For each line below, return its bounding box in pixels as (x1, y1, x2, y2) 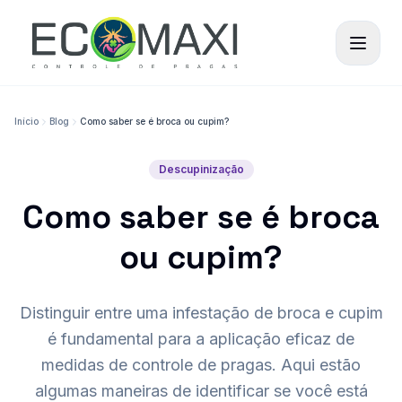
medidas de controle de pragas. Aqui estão (41, 355, 361, 374)
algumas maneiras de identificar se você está (34, 381, 368, 400)
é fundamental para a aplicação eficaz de (48, 329, 354, 348)
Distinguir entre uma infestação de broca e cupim (19, 303, 383, 322)
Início (14, 116, 39, 127)
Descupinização (158, 162, 244, 176)
